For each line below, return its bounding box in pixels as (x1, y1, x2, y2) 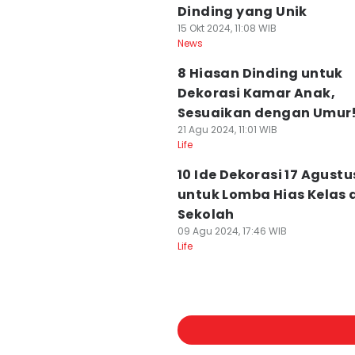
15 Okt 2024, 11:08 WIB (177, 21, 277, 35)
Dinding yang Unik (177, 2, 307, 21)
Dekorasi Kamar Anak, (177, 84, 335, 102)
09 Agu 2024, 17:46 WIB (177, 224, 287, 238)
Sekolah (177, 205, 235, 223)
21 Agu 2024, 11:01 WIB (177, 123, 277, 136)
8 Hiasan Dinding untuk (177, 64, 343, 82)
